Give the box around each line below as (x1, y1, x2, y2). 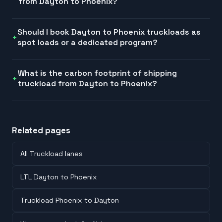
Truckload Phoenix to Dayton (20, 196, 119, 205)
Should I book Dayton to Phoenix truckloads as (17, 27, 201, 38)
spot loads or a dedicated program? (17, 37, 158, 48)
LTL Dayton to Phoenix (20, 172, 97, 182)
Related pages (12, 125, 70, 136)
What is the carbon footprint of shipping (18, 68, 177, 79)
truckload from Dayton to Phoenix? (18, 78, 158, 89)
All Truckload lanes (20, 149, 83, 158)
